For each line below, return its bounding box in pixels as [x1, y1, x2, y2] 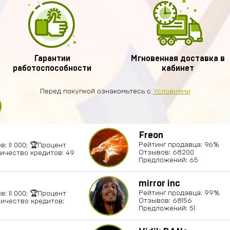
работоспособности [13, 64, 91, 72]
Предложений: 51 [139, 205, 195, 212]
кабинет [162, 64, 194, 72]
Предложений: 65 [139, 157, 198, 164]
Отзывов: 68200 [139, 149, 194, 156]
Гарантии [34, 54, 70, 63]
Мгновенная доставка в [131, 54, 225, 63]
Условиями [152, 88, 190, 95]
